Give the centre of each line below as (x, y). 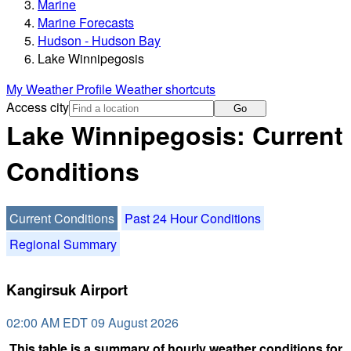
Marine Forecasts (86, 23)
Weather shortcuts (165, 89)
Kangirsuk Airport (67, 289)
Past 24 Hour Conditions (193, 218)
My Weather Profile (61, 89)
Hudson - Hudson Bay (99, 41)
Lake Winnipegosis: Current (175, 135)
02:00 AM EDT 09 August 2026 (92, 323)
